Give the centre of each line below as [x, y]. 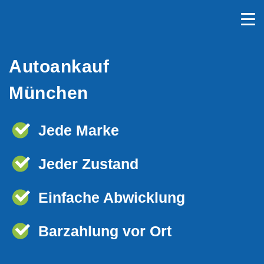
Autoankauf [59, 66]
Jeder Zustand [88, 164]
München [49, 93]
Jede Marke [79, 130]
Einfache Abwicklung [112, 197]
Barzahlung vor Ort [105, 231]
